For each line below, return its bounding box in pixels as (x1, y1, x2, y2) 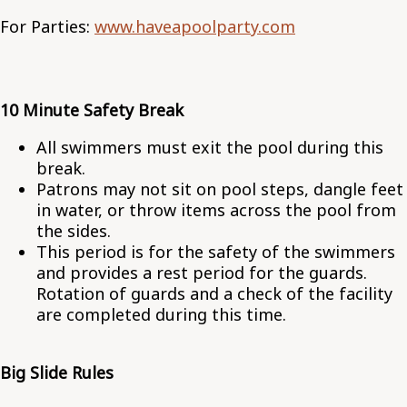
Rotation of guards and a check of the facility (36, 282, 392, 304)
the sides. (36, 219, 111, 242)
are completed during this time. (36, 303, 286, 325)
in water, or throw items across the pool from (36, 198, 396, 221)
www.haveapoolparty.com (94, 15, 295, 37)
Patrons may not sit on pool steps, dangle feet (36, 177, 403, 200)
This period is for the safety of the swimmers (36, 240, 395, 263)
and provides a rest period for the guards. (36, 261, 367, 283)
